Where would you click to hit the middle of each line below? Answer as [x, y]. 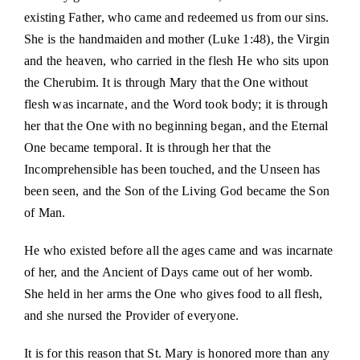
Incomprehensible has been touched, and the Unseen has [172, 169]
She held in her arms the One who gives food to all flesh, [173, 293]
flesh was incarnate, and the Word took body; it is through [176, 104]
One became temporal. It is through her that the [147, 147]
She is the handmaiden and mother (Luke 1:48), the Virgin [177, 39]
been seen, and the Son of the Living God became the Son [177, 190]
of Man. [45, 212]
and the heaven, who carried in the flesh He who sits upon [176, 60]
